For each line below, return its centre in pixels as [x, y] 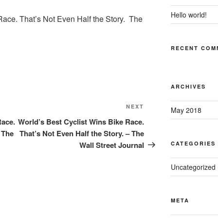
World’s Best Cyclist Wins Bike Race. [81, 121]
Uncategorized [193, 167]
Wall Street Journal [112, 145]
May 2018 [186, 110]
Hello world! [189, 15]
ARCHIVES [188, 87]
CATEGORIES [193, 144]
